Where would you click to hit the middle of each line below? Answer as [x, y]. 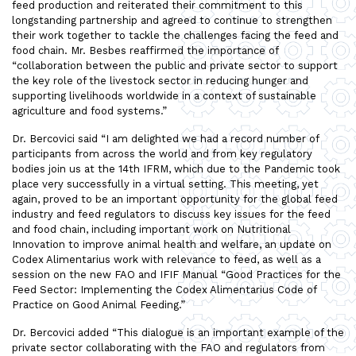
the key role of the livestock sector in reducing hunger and [160, 80]
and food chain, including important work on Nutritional [151, 229]
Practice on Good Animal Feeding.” [99, 304]
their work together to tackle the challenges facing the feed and [175, 35]
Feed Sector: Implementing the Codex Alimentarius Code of [164, 289]
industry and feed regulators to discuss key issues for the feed [171, 214]
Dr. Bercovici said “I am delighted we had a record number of [165, 138]
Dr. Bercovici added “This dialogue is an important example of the [178, 332]
